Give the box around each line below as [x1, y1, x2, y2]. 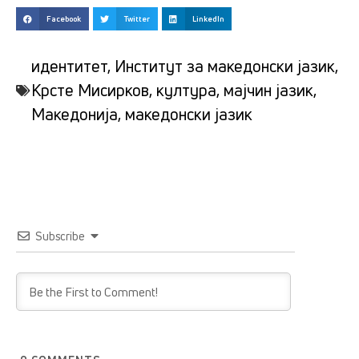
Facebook [46, 13, 82, 24]
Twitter [123, 13, 150, 24]
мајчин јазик [224, 79, 313, 102]
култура [156, 79, 216, 102]
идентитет [31, 55, 107, 78]
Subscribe [35, 228, 85, 244]
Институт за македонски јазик [115, 55, 335, 78]
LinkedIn [192, 13, 224, 24]
